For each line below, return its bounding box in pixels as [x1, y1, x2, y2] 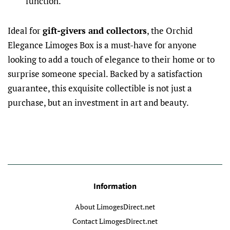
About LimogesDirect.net [75, 202, 155, 212]
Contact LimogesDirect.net [72, 216, 158, 226]
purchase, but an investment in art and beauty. [8, 97, 189, 109]
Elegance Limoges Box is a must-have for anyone [8, 39, 197, 51]
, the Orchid [147, 25, 193, 37]
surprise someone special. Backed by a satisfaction [8, 68, 202, 80]
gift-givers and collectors [43, 25, 147, 37]
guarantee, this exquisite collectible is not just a [8, 82, 192, 94]
